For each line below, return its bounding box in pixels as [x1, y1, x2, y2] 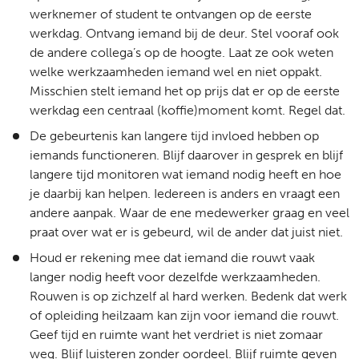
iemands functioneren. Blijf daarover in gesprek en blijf [30, 147, 343, 163]
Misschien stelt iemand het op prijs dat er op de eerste [30, 83, 340, 99]
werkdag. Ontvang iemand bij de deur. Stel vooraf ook [30, 26, 339, 41]
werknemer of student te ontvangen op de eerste [30, 6, 312, 22]
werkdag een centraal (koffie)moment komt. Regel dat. [30, 103, 345, 118]
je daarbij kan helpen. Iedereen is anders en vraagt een [30, 186, 340, 201]
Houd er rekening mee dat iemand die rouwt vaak [30, 250, 315, 265]
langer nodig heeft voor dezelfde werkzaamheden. [30, 269, 321, 284]
